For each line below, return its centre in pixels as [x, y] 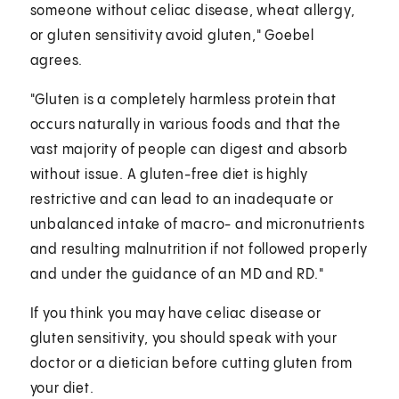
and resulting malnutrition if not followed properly [199, 249]
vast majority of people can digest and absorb [189, 150]
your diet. [62, 388]
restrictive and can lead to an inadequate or [182, 199]
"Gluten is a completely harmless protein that [183, 100]
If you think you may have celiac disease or [176, 313]
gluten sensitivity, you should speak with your [183, 338]
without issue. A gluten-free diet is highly [169, 175]
